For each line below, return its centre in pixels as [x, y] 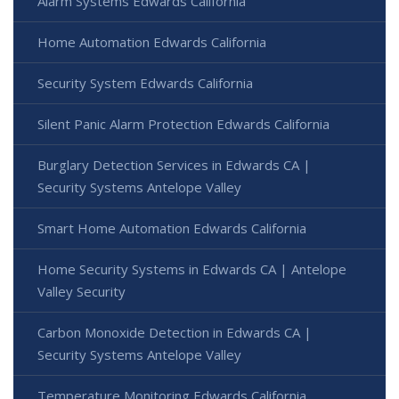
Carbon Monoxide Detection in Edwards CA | [175, 333]
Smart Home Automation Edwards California [172, 228]
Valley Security [81, 292]
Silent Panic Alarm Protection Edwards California [183, 124]
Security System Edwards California [145, 83]
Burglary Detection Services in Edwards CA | [174, 165]
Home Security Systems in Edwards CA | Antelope [192, 269]
